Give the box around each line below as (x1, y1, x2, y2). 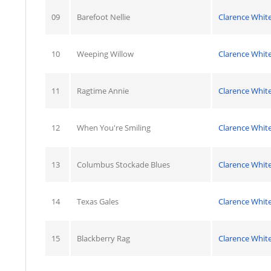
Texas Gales (77, 196, 119, 207)
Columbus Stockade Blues (77, 159, 170, 170)
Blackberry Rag (77, 233, 130, 244)
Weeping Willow (77, 48, 134, 59)
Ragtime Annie (77, 85, 129, 96)
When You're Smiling (77, 122, 151, 133)
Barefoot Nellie (77, 11, 130, 22)
